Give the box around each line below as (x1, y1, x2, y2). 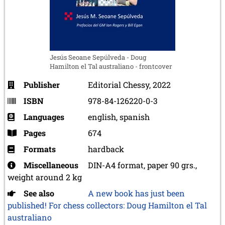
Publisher (24, 79, 60, 90)
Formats (24, 143, 56, 154)
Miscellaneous (24, 159, 78, 170)
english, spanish (88, 111, 150, 122)
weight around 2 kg (8, 171, 82, 182)
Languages (24, 111, 64, 122)
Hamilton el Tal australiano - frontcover (50, 61, 172, 71)
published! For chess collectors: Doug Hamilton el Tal (8, 199, 207, 210)
